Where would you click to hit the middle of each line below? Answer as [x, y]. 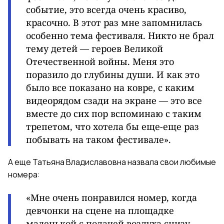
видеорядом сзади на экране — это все [114, 101]
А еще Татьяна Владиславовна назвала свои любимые [112, 162]
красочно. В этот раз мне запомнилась [114, 23]
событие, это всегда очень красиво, [106, 10]
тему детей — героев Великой [94, 49]
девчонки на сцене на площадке [100, 211]
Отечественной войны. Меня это [100, 62]
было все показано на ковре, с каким [110, 88]
